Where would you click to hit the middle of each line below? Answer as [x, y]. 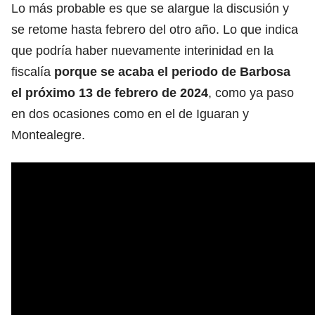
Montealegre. [48, 135]
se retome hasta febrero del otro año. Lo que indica [155, 29]
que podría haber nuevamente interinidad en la [142, 50]
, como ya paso [251, 92]
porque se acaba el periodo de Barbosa [172, 71]
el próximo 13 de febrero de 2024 [110, 92]
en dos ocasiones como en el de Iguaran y [130, 114]
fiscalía [33, 71]
